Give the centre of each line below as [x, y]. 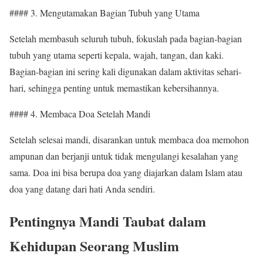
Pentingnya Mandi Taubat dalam [108, 221]
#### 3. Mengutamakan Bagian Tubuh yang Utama [104, 12]
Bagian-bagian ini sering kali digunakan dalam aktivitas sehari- [125, 71]
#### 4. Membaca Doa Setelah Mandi [80, 113]
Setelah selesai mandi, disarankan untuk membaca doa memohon [129, 139]
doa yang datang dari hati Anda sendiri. [82, 188]
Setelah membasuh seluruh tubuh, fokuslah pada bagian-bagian [126, 38]
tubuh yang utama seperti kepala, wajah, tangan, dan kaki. [117, 55]
